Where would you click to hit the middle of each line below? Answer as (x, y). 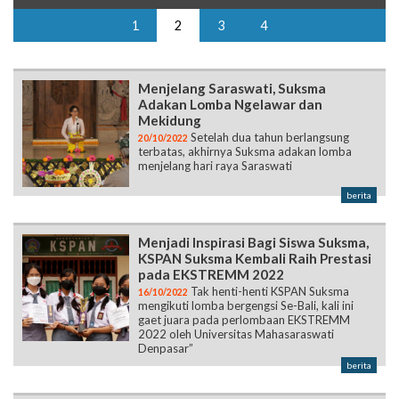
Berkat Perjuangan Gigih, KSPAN (240, 352)
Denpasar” (166, 288)
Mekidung (170, 60)
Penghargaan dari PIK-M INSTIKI (240, 384)
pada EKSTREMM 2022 (211, 214)
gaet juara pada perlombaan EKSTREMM (244, 260)
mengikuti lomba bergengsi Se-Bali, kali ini (246, 245)
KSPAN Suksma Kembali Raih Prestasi (255, 198)
